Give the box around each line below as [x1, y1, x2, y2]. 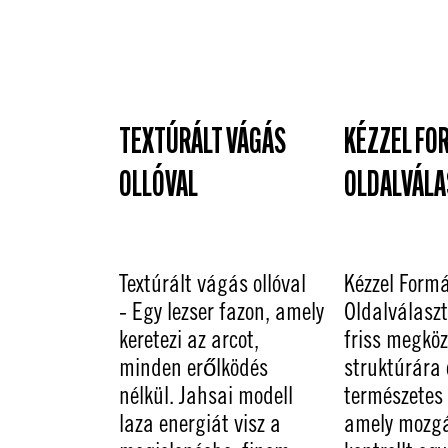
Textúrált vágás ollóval [118, 268, 306, 297]
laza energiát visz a [118, 408, 281, 437]
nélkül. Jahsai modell [118, 380, 293, 409]
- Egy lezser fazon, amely [118, 296, 324, 325]
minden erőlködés [118, 352, 268, 381]
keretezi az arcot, [118, 324, 259, 353]
